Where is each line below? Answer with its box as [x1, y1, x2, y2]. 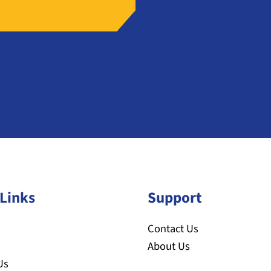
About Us [148, 240, 190, 253]
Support [148, 188, 202, 208]
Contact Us [148, 222, 198, 236]
